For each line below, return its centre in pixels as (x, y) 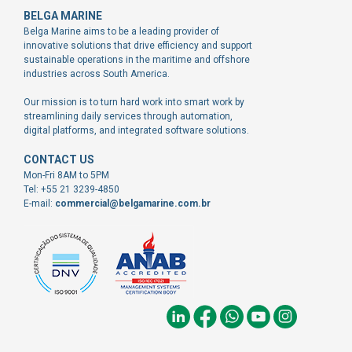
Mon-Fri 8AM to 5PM (66, 175)
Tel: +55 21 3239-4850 (71, 189)
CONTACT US (59, 159)
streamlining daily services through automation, (128, 116)
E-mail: (39, 203)
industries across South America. (97, 73)
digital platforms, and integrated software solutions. (136, 130)
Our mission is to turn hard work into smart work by (134, 102)
